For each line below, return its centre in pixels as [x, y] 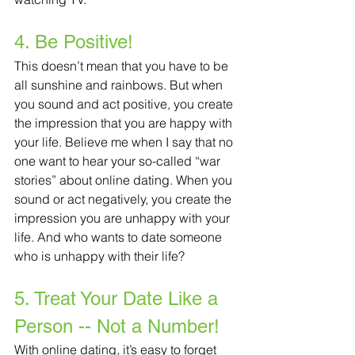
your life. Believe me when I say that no [125, 142]
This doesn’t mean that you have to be [123, 66]
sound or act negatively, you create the [124, 199]
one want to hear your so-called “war [119, 161]
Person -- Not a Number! [117, 326]
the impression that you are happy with [125, 123]
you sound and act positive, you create [125, 104]
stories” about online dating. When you [125, 180]
